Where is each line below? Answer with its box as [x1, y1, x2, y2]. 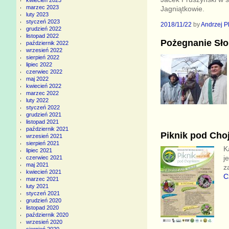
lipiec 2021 [26, 147, 52, 154]
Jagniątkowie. [160, 5, 204, 13]
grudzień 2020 [26, 197, 61, 204]
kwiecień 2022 [26, 83, 61, 89]
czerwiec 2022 [26, 68, 62, 75]
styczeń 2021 [26, 190, 60, 197]
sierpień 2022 [26, 54, 59, 61]
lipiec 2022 [26, 61, 52, 68]
